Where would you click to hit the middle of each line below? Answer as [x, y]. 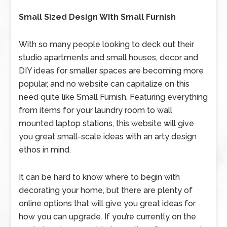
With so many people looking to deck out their [107, 44]
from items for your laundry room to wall [96, 110]
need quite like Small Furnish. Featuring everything [113, 97]
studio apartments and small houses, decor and [109, 58]
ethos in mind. [45, 150]
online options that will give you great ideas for [107, 203]
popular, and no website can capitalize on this [104, 84]
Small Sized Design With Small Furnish [98, 17]
